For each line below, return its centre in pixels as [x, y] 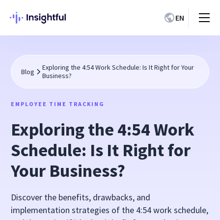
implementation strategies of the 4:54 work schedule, [110, 210]
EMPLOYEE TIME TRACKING [58, 104]
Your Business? [68, 171]
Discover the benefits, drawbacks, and [81, 197]
